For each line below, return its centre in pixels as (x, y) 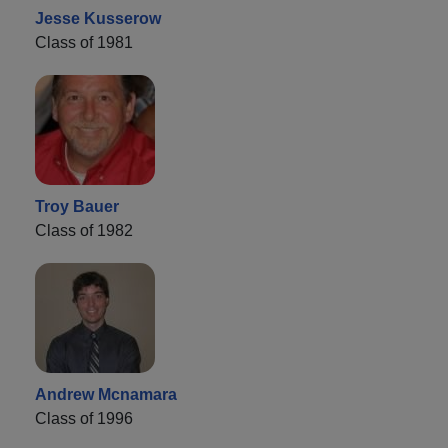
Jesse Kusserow (98, 18)
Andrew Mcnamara (106, 394)
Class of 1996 (84, 418)
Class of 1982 (84, 230)
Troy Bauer (77, 206)
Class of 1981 (84, 42)
